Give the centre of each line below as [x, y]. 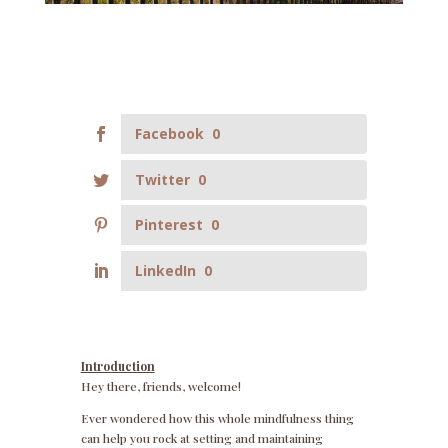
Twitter [162, 179]
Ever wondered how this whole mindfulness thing [217, 418]
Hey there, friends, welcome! [160, 386]
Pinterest [168, 225]
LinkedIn [165, 271]
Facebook [169, 133]
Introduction [117, 366]
